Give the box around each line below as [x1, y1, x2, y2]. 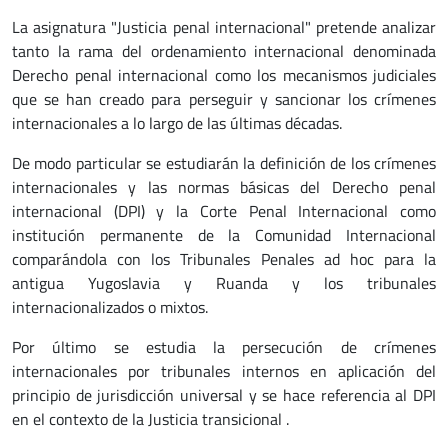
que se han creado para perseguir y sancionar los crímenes [12, 87, 436, 111]
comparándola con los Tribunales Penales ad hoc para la [12, 247, 436, 271]
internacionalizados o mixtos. [12, 295, 212, 319]
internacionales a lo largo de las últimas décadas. [12, 111, 342, 135]
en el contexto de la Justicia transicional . [12, 407, 289, 431]
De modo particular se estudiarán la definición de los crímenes [12, 151, 436, 175]
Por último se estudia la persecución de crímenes [12, 335, 436, 359]
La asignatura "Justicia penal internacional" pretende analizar [12, 15, 436, 39]
